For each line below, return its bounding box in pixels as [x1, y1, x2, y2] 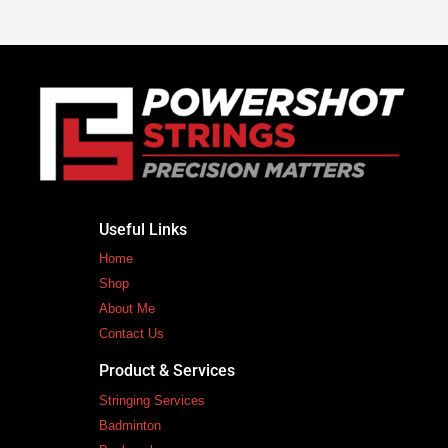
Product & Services [99, 361, 235, 381]
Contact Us [99, 326, 164, 342]
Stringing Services [99, 392, 205, 408]
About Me [99, 301, 155, 317]
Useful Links [99, 219, 187, 239]
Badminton [99, 417, 161, 433]
